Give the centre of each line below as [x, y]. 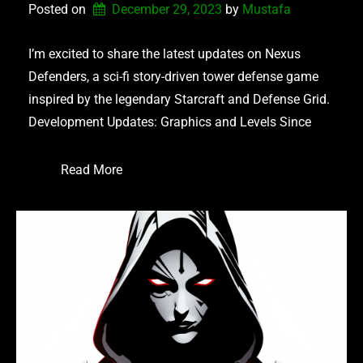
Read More [92, 169]
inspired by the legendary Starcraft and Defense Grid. [179, 99]
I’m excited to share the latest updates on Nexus [164, 53]
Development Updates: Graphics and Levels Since [170, 122]
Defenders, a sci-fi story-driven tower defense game [173, 76]
